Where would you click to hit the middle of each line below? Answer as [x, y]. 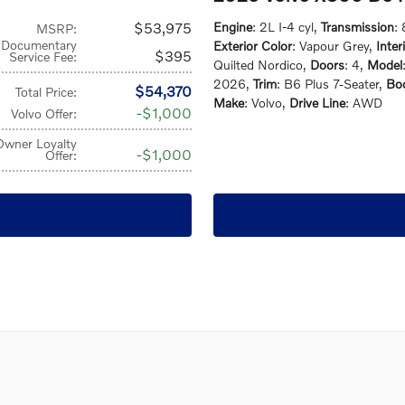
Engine [233, 27]
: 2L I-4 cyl [283, 27]
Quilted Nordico [258, 65]
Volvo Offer [42, 113]
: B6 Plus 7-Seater [328, 84]
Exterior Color [253, 46]
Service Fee [42, 57]
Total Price [45, 92]
